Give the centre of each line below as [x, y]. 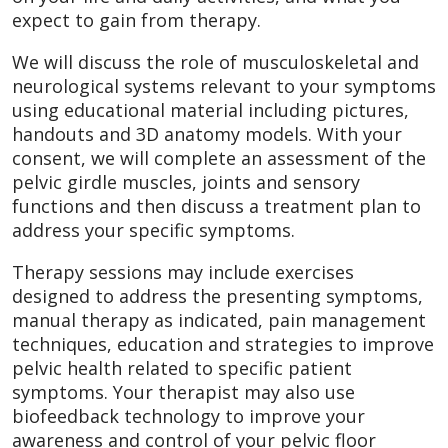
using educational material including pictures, [210, 109]
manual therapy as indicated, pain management [219, 319]
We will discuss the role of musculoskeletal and [215, 61]
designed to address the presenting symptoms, [217, 295]
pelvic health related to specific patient [182, 367]
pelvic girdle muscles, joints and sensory [186, 181]
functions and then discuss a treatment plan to [216, 205]
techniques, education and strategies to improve [223, 343]
